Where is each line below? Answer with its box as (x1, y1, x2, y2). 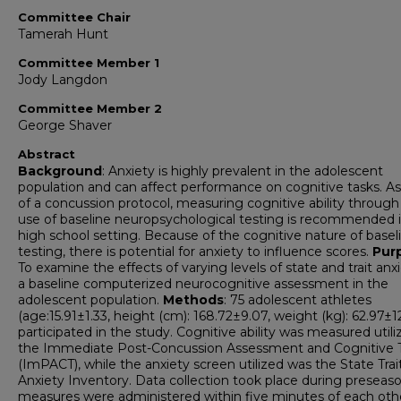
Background (18, 163, 102, 180)
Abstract (18, 147, 75, 162)
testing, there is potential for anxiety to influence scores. (18, 243, 372, 260)
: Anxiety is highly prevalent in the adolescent (102, 163, 383, 180)
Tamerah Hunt (18, 26, 108, 43)
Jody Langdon (18, 72, 107, 89)
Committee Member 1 (18, 55, 159, 71)
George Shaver (18, 117, 112, 134)
